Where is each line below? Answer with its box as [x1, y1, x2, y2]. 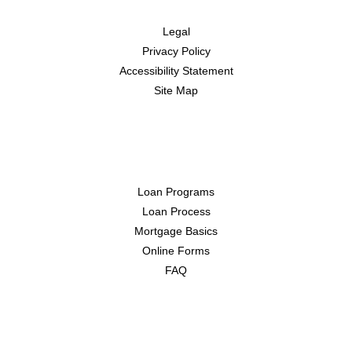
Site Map [154, 84, 198, 97]
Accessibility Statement [119, 64, 233, 78]
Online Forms [142, 244, 210, 258]
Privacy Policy [141, 45, 211, 58]
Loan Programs [137, 185, 214, 199]
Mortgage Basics [134, 225, 218, 238]
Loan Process [141, 205, 211, 218]
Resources [128, 146, 224, 168]
